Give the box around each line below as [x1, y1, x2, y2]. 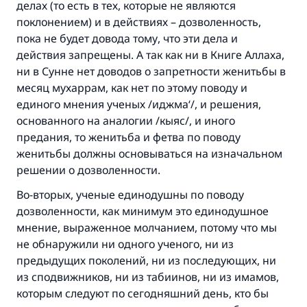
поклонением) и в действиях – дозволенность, [16, 14, 261, 29]
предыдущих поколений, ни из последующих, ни [16, 253, 276, 268]
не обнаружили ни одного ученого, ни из [16, 236, 234, 251]
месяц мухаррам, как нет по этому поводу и [16, 80, 247, 95]
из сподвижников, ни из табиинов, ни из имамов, [16, 269, 279, 284]
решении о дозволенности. [16, 162, 160, 177]
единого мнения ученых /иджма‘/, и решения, [16, 97, 261, 112]
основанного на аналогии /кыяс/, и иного [16, 113, 235, 128]
